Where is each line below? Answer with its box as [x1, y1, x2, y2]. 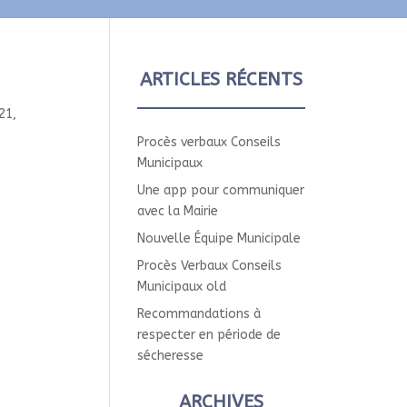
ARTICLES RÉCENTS [140, 69, 303, 90]
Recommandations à [137, 306, 262, 322]
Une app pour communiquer [137, 183, 305, 198]
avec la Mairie [137, 203, 219, 219]
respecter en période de [137, 327, 282, 342]
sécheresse [137, 348, 204, 363]
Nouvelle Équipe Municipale [137, 231, 302, 246]
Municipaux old [137, 279, 227, 294]
